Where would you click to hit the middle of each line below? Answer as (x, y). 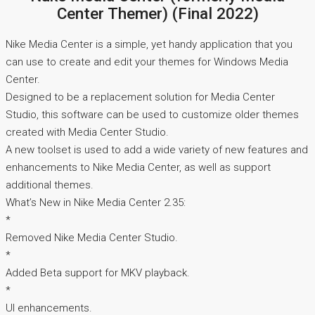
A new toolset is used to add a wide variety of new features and (157, 150)
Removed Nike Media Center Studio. (92, 238)
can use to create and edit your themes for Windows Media (147, 62)
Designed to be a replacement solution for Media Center (140, 97)
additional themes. (50, 185)
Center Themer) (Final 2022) (157, 14)
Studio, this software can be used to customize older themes (152, 115)
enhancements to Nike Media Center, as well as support (138, 168)
